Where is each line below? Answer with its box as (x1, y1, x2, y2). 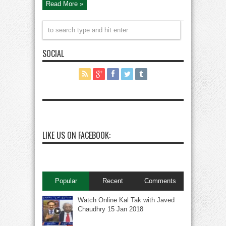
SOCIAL (42, 47, 64, 60)
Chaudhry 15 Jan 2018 (78, 205, 143, 213)
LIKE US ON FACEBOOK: (42, 129, 110, 141)
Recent (102, 177, 124, 185)
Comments (144, 177, 176, 185)
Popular (54, 177, 77, 185)
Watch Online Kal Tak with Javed (78, 196, 175, 204)
